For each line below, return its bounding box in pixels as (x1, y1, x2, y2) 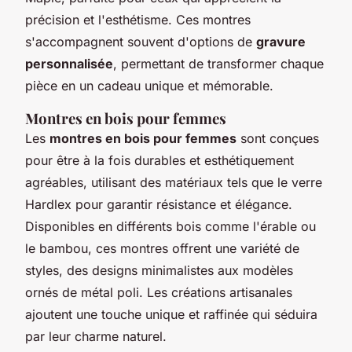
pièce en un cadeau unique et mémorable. (25, 77, 273, 93)
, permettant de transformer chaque (113, 55, 324, 71)
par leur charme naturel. (25, 328, 167, 344)
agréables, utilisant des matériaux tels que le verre (25, 174, 322, 190)
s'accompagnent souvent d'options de (25, 33, 256, 49)
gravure (256, 33, 306, 49)
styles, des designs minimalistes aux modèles (25, 262, 293, 278)
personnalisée (25, 55, 113, 71)
